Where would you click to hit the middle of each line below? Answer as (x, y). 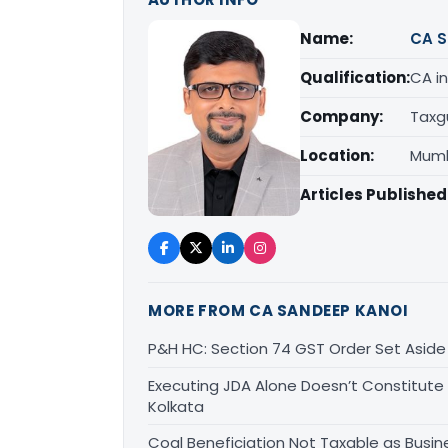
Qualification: (355, 77)
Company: (341, 116)
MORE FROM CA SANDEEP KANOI (278, 310)
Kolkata (176, 406)
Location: (337, 155)
